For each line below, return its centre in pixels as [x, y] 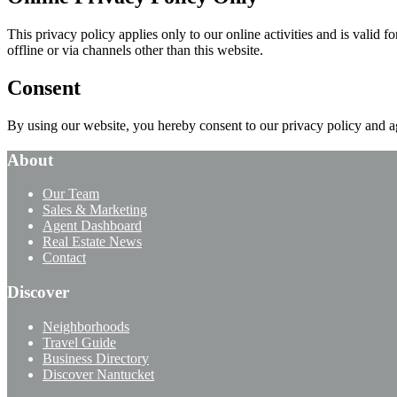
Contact [64, 258]
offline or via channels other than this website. [135, 51]
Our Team [71, 194]
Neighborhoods [86, 326]
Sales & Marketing [95, 210]
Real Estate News [92, 242]
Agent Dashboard [92, 226]
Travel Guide [79, 342]
